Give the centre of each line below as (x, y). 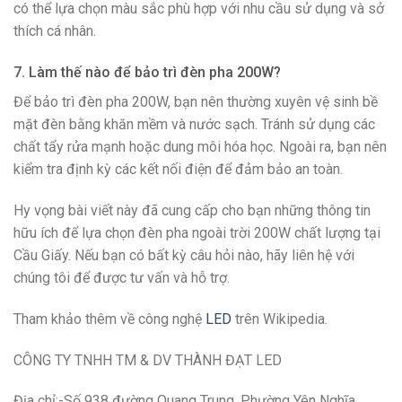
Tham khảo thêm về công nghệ (109, 319)
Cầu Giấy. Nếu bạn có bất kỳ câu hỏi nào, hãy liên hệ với (184, 256)
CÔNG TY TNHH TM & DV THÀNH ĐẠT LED (148, 360)
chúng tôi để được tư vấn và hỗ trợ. (122, 278)
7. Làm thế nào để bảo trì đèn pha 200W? (147, 73)
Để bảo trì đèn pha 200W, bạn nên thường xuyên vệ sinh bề (196, 102)
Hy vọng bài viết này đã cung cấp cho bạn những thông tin (192, 211)
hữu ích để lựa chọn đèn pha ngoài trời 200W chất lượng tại (197, 233)
